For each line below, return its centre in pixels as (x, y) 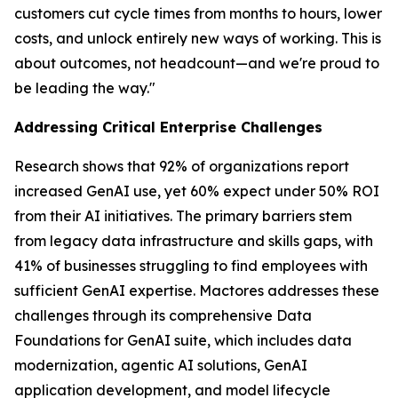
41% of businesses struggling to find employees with (191, 266)
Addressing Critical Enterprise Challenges (168, 127)
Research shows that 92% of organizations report (182, 166)
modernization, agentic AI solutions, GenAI (161, 365)
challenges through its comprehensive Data (163, 315)
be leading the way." (85, 88)
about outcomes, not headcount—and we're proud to (197, 63)
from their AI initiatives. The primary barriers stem (183, 216)
